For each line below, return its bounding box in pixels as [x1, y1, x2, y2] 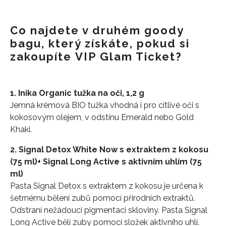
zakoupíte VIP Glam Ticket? [10, 49, 182, 63]
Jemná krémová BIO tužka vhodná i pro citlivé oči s [10, 100, 199, 110]
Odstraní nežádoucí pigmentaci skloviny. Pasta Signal [10, 205, 207, 215]
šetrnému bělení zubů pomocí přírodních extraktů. [10, 193, 195, 203]
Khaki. [10, 124, 34, 134]
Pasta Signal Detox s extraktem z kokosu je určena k [10, 181, 203, 191]
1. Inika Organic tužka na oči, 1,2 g [10, 88, 146, 98]
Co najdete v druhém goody [10, 23, 184, 37]
